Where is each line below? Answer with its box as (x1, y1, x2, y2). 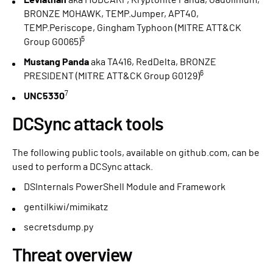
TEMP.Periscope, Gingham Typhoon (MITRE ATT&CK (24, 23, 241, 34)
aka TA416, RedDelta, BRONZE (89, 57, 216, 68)
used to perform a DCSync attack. (12, 162, 153, 172)
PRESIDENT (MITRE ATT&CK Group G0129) (24, 71, 200, 82)
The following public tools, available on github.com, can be (12, 148, 260, 158)
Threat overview (12, 247, 132, 266)
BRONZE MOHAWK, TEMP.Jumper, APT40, (24, 9, 199, 19)
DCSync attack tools (12, 116, 163, 135)
